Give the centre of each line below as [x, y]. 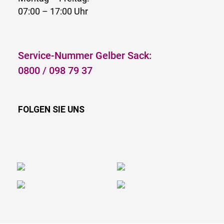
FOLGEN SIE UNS [51, 109]
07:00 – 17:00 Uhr [53, 11]
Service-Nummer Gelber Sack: [85, 55]
